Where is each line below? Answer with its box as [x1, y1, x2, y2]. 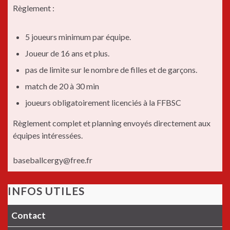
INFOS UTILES [8, 184, 85, 197]
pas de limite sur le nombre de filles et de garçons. [25, 64, 197, 74]
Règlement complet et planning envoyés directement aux [13, 118, 210, 128]
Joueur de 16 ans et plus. [25, 48, 109, 58]
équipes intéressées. [13, 130, 83, 140]
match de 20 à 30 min [25, 81, 99, 91]
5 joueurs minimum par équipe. [25, 31, 131, 42]
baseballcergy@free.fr [13, 155, 92, 165]
